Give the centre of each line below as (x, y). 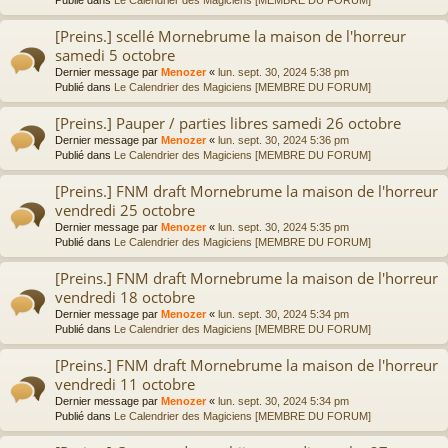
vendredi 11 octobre (125, 383)
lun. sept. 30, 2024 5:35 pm (283, 226)
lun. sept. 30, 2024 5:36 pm (283, 139)
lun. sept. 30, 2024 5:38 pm (283, 71)
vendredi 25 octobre (125, 209)
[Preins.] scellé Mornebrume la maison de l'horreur (230, 35)
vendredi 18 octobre (125, 296)
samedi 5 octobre (115, 54)
